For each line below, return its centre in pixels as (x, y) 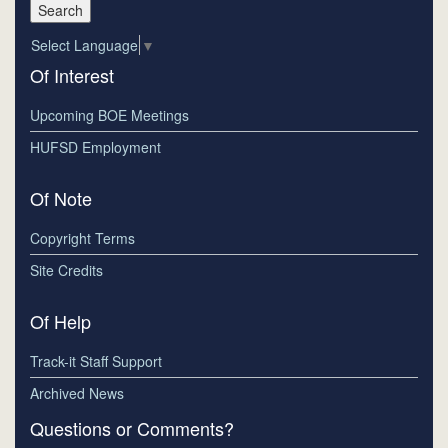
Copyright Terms (82, 238)
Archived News (77, 393)
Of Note (61, 198)
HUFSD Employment (95, 147)
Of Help (60, 321)
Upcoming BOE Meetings (109, 115)
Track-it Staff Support (96, 361)
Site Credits (66, 270)
